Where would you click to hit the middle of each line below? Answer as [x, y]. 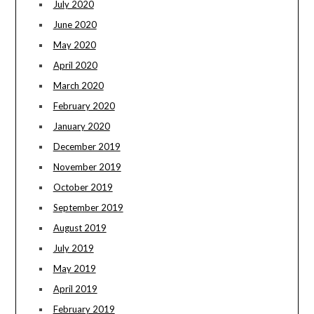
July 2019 [73, 248]
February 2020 [84, 106]
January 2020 [81, 127]
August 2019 [80, 228]
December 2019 [87, 147]
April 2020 [75, 66]
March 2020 [78, 86]
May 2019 [74, 269]
